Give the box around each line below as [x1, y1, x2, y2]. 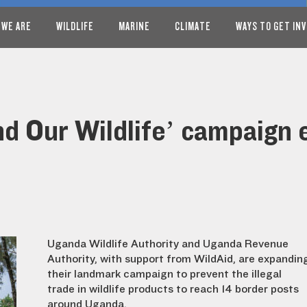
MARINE [119, 20, 150, 33]
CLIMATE [175, 20, 211, 33]
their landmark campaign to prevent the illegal [47, 268, 282, 280]
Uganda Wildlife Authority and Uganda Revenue [47, 238, 288, 250]
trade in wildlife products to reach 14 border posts [47, 283, 299, 295]
